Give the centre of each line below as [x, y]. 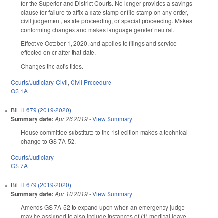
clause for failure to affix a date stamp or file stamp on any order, [105, 12]
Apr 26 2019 [71, 119]
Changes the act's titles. [52, 66]
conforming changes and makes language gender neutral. [98, 29]
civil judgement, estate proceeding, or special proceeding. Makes [107, 20]
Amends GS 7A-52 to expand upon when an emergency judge [103, 207]
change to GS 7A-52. [49, 141]
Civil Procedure [91, 82]
